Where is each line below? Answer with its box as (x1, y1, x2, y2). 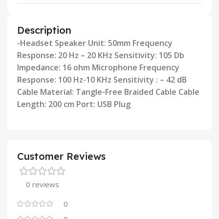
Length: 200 (17, 99, 64, 110)
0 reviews (26, 179, 59, 190)
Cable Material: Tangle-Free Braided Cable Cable (17, 87, 199, 98)
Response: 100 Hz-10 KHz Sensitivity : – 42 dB (17, 74, 187, 86)
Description (17, 24, 71, 37)
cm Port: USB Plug (64, 99, 131, 110)
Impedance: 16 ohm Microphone (17, 62, 139, 73)
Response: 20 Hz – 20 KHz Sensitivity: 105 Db (17, 50, 184, 61)
